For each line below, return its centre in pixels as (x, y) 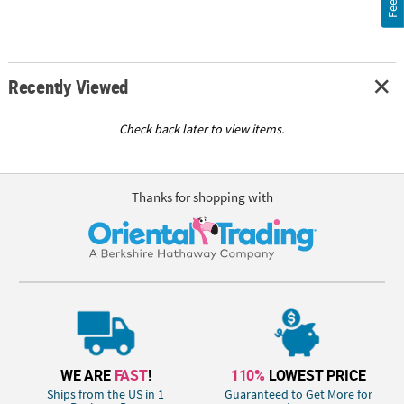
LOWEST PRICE (316, 376)
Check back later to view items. (202, 129)
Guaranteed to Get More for (298, 394)
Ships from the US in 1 (106, 394)
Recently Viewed (68, 87)
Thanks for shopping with (202, 197)
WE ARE (87, 376)
